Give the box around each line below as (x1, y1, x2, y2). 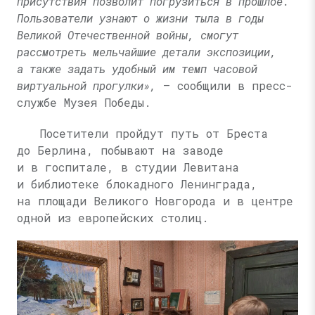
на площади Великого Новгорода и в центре (17, 193, 293, 208)
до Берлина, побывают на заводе (17, 143, 224, 157)
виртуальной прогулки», (17, 78, 156, 93)
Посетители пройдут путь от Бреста (39, 126, 268, 141)
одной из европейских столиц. (17, 210, 209, 225)
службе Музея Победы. (17, 95, 151, 110)
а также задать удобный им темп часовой (17, 61, 257, 76)
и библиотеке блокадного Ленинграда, (17, 176, 257, 191)
